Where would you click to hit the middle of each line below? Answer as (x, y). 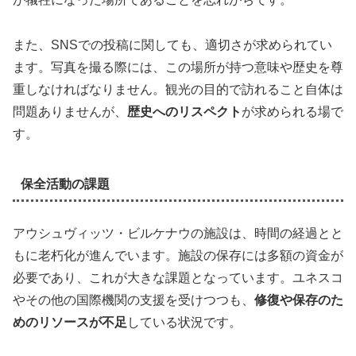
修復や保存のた (299, 300)
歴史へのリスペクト (184, 112)
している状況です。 (184, 323)
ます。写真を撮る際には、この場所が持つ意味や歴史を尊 (178, 68)
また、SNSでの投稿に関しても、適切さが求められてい (172, 45)
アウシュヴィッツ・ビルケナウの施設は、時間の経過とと (178, 234)
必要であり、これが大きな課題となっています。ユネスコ (178, 278)
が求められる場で (292, 112)
